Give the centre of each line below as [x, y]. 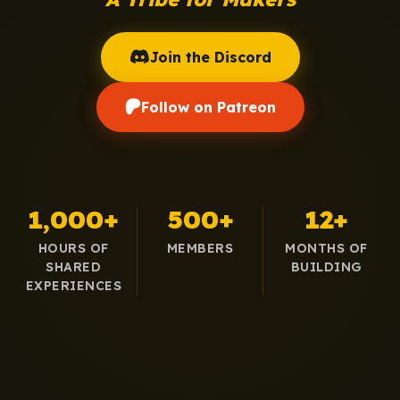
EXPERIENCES [74, 286]
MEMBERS [200, 248]
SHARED [74, 267]
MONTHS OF [326, 248]
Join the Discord [210, 57]
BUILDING [326, 267]
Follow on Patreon [208, 107]
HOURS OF [73, 248]
